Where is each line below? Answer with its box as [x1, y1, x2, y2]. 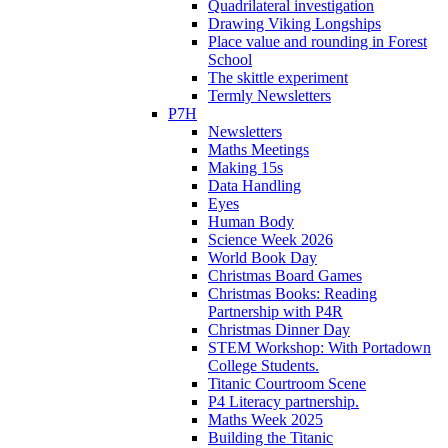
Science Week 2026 [208, 230, 333, 248]
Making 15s [208, 158, 283, 176]
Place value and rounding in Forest [208, 32, 427, 50]
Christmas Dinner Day [208, 320, 350, 338]
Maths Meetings [208, 140, 309, 158]
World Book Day [208, 248, 317, 266]
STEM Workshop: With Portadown [208, 338, 431, 356]
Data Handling [208, 176, 301, 194]
